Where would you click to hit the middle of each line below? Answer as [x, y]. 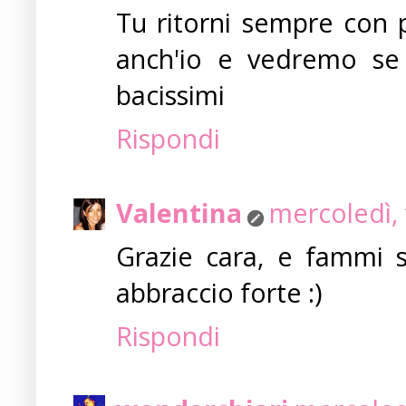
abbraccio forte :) [219, 292]
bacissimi [170, 95]
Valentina [179, 212]
